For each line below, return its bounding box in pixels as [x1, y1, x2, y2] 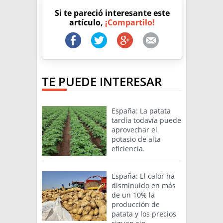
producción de [111, 200, 160, 210]
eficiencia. [111, 144, 145, 154]
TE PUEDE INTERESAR [42, 73, 162, 90]
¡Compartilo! [105, 17, 155, 28]
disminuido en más [111, 181, 176, 191]
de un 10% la [111, 190, 155, 200]
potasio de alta [111, 134, 161, 144]
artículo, [69, 17, 105, 28]
